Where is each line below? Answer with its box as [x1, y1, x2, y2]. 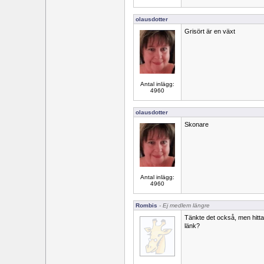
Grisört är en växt [184, 28, 235, 35]
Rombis [136, 202, 157, 209]
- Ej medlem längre [157, 202, 210, 209]
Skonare [184, 121, 209, 128]
